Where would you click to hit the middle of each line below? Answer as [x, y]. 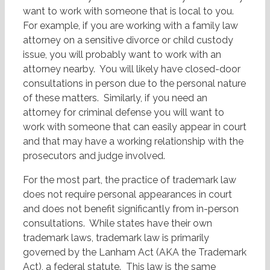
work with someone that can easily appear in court [135, 127]
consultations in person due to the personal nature [134, 84]
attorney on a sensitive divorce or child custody [128, 40]
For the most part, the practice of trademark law [130, 180]
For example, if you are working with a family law [130, 26]
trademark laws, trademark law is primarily [116, 238]
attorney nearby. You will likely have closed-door [132, 69]
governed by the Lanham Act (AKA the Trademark [135, 253]
